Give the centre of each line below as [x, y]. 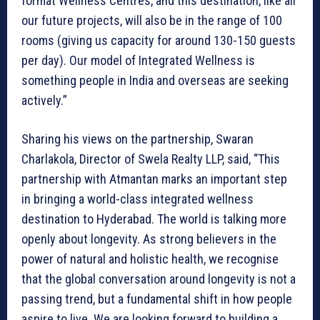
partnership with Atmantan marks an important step [154, 179]
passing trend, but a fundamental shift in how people [157, 299]
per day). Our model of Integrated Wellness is [138, 60]
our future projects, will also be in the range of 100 [152, 20]
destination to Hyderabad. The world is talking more [154, 219]
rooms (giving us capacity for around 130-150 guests [159, 40]
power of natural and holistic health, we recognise [150, 259]
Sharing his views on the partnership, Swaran [137, 139]
